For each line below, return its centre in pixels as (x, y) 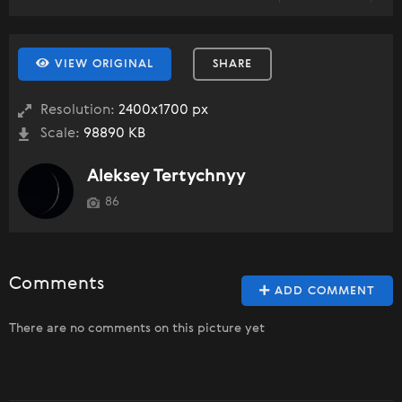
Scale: (60, 134)
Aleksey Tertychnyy (166, 177)
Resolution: (78, 111)
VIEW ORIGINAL (102, 65)
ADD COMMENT (323, 292)
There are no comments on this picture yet (137, 329)
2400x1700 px (162, 111)
